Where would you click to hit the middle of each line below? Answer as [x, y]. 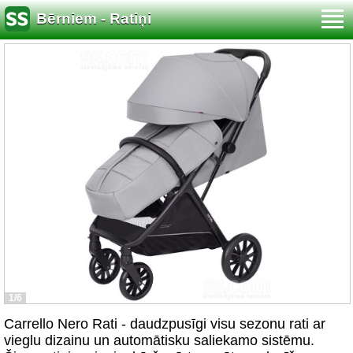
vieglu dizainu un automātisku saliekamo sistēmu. [159, 340]
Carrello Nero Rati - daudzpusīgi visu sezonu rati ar [165, 324]
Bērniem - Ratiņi [94, 19]
